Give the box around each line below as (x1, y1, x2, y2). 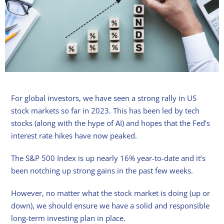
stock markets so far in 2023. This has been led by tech (11, 105, 200, 116)
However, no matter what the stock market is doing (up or (11, 188, 210, 198)
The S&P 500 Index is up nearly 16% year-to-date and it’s (11, 153, 206, 163)
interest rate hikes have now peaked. (11, 130, 137, 141)
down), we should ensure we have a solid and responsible (11, 200, 210, 211)
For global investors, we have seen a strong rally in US (11, 93, 197, 103)
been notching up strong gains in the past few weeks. (11, 165, 193, 176)
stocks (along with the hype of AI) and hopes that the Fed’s (11, 118, 210, 128)
